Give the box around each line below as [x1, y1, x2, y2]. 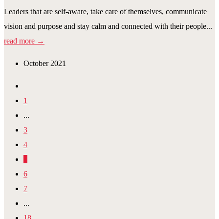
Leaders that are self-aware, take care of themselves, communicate [4, 7, 207, 16]
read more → [4, 36, 44, 45]
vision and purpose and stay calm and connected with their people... [4, 22, 212, 30]
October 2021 [23, 59, 66, 67]
